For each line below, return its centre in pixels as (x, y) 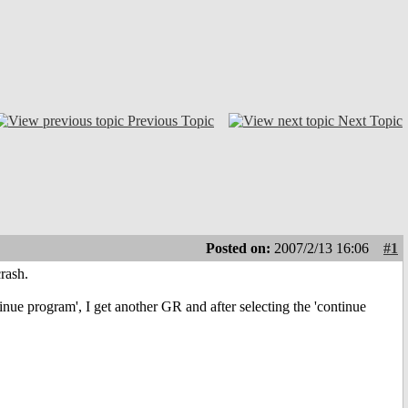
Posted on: (240, 249)
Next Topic (370, 120)
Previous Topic (171, 120)
